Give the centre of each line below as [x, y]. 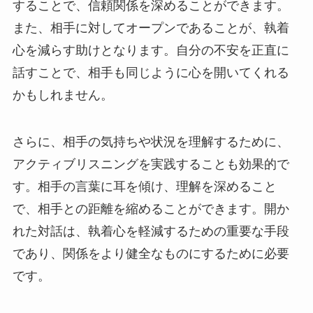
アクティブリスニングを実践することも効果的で [151, 165]
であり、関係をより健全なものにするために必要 [151, 254]
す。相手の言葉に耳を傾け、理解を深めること [144, 187]
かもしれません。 [63, 95]
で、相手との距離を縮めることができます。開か [151, 209]
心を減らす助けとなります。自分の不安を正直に [151, 50]
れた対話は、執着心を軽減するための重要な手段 [151, 232]
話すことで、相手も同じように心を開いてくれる [151, 72]
